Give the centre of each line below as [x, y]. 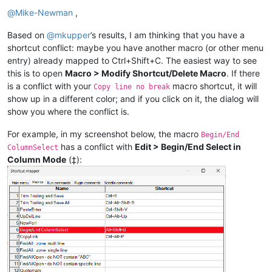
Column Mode [37, 160]
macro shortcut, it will [213, 86]
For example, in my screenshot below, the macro [104, 134]
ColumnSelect [33, 148]
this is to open [36, 73]
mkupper [73, 35]
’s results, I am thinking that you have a [168, 35]
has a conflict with [97, 147]
